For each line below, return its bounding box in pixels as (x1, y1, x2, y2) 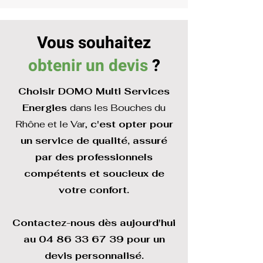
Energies (22, 102, 67, 114)
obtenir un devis (28, 54, 148, 78)
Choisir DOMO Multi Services (18, 85, 170, 97)
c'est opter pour (87, 118, 173, 130)
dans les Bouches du (70, 102, 166, 114)
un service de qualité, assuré (21, 134, 167, 147)
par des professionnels (35, 151, 153, 163)
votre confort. (59, 184, 129, 196)
